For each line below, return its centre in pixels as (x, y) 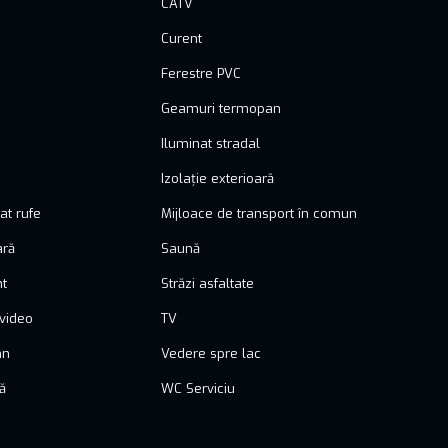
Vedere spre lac (211, 353)
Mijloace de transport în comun (259, 213)
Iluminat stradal (211, 143)
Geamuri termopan (221, 108)
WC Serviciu (198, 388)
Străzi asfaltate (208, 283)
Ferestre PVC (201, 73)
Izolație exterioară (218, 178)
